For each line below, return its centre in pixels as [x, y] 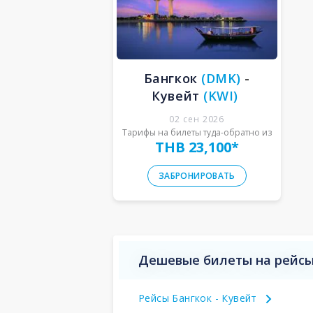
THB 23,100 [193, 147]
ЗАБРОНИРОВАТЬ [197, 176]
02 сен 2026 [197, 119]
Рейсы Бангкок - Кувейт [198, 298]
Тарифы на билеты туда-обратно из [197, 132]
